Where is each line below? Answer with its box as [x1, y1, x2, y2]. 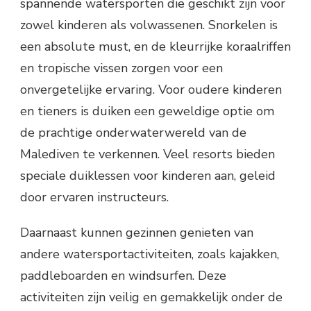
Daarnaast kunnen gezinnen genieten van [20, 224, 253, 242]
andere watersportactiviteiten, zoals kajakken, [20, 246, 279, 263]
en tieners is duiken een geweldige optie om [20, 103, 274, 120]
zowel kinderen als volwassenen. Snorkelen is [20, 17, 278, 34]
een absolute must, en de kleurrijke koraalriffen [20, 38, 291, 56]
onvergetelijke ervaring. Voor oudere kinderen [20, 81, 282, 99]
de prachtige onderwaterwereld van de [20, 124, 246, 142]
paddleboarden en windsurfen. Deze [20, 267, 226, 285]
